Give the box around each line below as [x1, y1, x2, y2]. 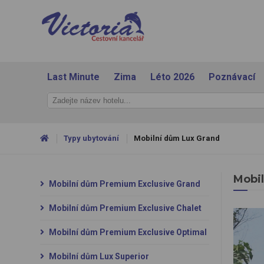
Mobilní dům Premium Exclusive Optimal [47, 227, 207, 237]
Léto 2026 [150, 71, 194, 82]
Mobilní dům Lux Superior [47, 252, 149, 261]
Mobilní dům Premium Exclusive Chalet [47, 203, 202, 213]
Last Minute [47, 71, 100, 82]
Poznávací [208, 71, 255, 82]
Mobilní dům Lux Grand [133, 134, 220, 143]
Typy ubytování [63, 134, 119, 143]
